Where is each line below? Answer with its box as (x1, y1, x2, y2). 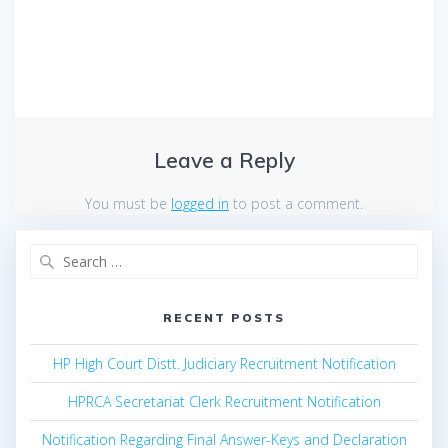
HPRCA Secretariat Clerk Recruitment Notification (67, 392, 381, 412)
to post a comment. (229, 193, 363, 213)
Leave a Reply (153, 146, 295, 173)
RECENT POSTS (163, 310, 285, 326)
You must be (85, 193, 171, 213)
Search (223, 243, 271, 264)
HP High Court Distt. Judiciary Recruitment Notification (52, 354, 396, 374)
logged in (171, 193, 229, 213)
